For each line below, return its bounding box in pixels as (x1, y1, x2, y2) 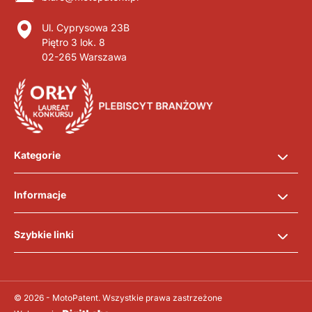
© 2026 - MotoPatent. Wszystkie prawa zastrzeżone (14, 292, 222, 303)
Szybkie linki (14, 228, 74, 240)
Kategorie (14, 148, 61, 161)
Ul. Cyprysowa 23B (42, 22, 130, 34)
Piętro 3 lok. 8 (42, 36, 105, 49)
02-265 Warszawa (42, 51, 127, 63)
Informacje (14, 188, 66, 201)
